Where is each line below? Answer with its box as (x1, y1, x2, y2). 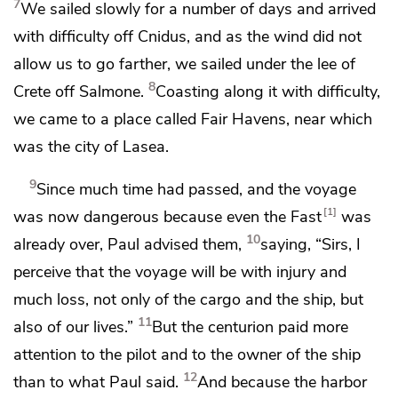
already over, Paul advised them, (13, 233, 242, 256)
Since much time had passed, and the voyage (36, 178, 357, 201)
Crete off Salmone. (13, 80, 144, 102)
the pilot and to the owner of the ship (99, 343, 361, 366)
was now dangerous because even (13, 205, 264, 228)
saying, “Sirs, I (260, 233, 361, 256)
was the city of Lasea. (13, 135, 169, 157)
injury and (276, 260, 346, 283)
